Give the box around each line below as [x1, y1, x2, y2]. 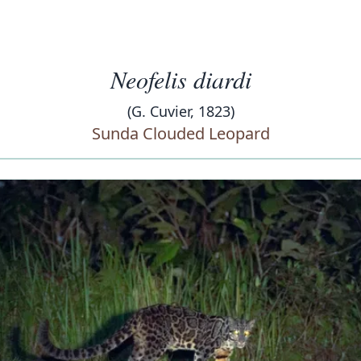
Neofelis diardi [110, 63, 251, 95]
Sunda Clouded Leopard [91, 122, 270, 144]
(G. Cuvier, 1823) [127, 102, 234, 121]
